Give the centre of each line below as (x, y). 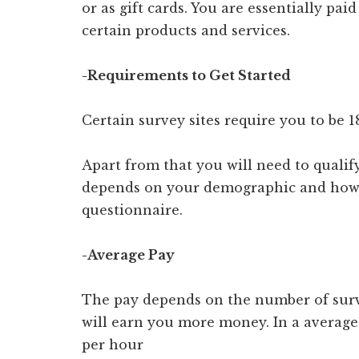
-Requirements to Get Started (186, 75)
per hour (113, 344)
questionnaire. (134, 210)
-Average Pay (128, 254)
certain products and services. (188, 30)
